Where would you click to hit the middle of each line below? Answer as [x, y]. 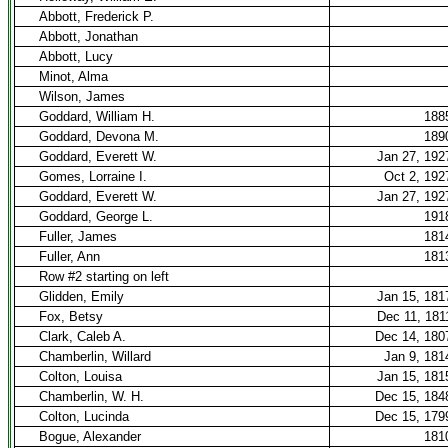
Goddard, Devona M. [99, 136]
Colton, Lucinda [84, 416]
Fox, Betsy [71, 316]
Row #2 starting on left [104, 276]
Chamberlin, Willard [95, 356]
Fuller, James [78, 236]
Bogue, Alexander [90, 436]
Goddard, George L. [96, 216]
